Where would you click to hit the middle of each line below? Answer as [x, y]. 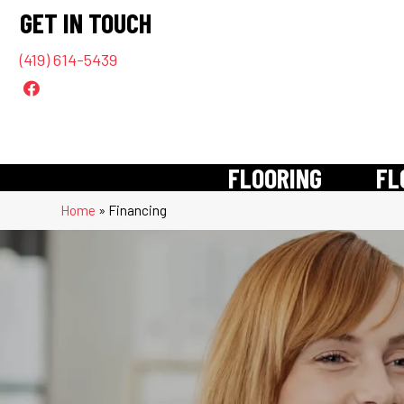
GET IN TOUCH [86, 23]
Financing [138, 210]
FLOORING [275, 178]
